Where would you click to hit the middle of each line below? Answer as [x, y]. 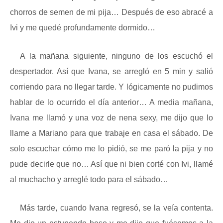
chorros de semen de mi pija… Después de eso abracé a [111, 12]
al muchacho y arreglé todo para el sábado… [89, 179]
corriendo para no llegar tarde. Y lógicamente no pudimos [111, 87]
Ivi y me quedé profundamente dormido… [83, 28]
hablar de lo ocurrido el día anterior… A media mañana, [111, 102]
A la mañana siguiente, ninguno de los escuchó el [116, 56]
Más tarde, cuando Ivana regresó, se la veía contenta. [116, 208]
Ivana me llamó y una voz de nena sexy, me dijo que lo [111, 118]
